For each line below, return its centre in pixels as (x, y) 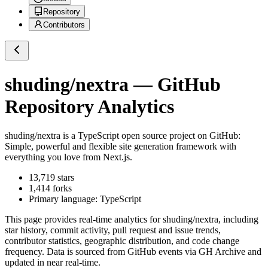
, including (238, 220)
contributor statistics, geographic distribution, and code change (122, 241)
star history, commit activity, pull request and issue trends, (113, 230)
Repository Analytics (89, 106)
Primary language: (64, 199)
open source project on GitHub (179, 136)
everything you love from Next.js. (68, 157)
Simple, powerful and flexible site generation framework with (121, 147)
